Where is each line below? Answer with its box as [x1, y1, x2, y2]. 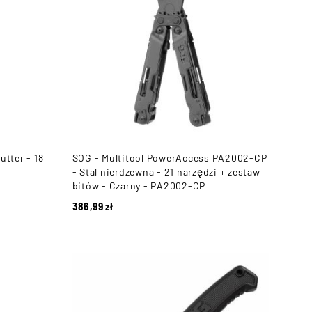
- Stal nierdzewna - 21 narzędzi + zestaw [72, 165, 260, 178]
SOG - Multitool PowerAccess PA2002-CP [72, 151, 267, 164]
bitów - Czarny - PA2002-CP [72, 179, 205, 192]
